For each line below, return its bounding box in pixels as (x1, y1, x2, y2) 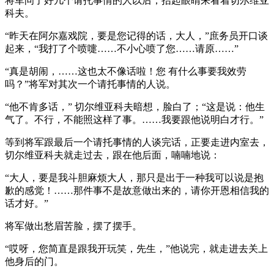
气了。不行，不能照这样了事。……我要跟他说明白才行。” (5, 114, 264, 125)
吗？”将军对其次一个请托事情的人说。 (5, 78, 176, 89)
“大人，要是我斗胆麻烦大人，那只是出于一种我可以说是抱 (5, 172, 264, 183)
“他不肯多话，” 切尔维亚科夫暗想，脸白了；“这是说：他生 (5, 101, 265, 112)
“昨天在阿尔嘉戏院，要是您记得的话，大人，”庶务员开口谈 (5, 30, 268, 41)
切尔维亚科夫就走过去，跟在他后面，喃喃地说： (5, 149, 220, 160)
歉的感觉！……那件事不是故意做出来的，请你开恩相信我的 (5, 185, 269, 196)
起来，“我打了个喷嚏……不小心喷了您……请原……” (5, 43, 239, 54)
